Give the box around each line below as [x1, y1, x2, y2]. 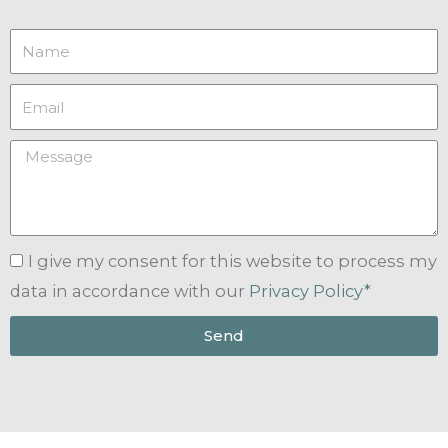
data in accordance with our [10, 280, 249, 301]
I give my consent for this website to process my [28, 250, 437, 271]
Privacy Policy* [249, 280, 371, 301]
